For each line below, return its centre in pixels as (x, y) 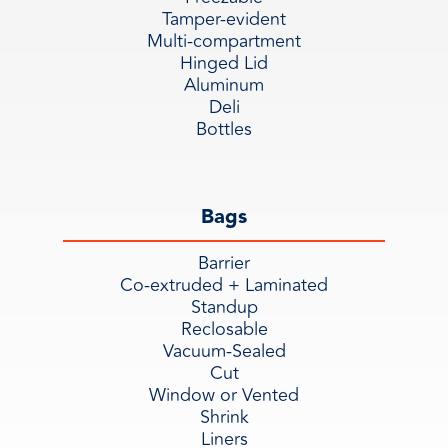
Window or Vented (224, 395)
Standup (224, 307)
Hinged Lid (224, 63)
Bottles (224, 129)
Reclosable (224, 329)
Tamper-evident (224, 19)
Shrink (224, 417)
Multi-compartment (224, 41)
